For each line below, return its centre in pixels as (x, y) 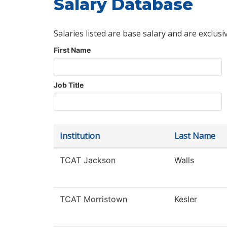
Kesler (186, 199)
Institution (80, 136)
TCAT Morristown (93, 199)
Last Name (195, 136)
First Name (72, 50)
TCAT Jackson (88, 160)
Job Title (69, 85)
